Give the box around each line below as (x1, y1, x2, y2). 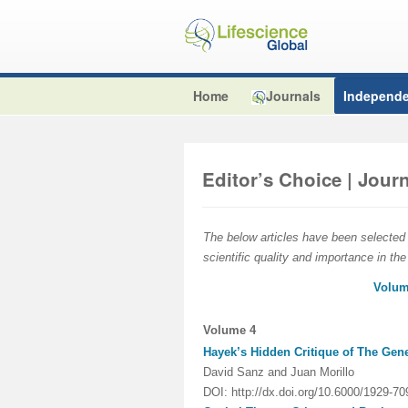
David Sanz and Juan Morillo (203, 365, 354, 379)
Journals (266, 87, 321, 105)
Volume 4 (203, 323, 256, 337)
